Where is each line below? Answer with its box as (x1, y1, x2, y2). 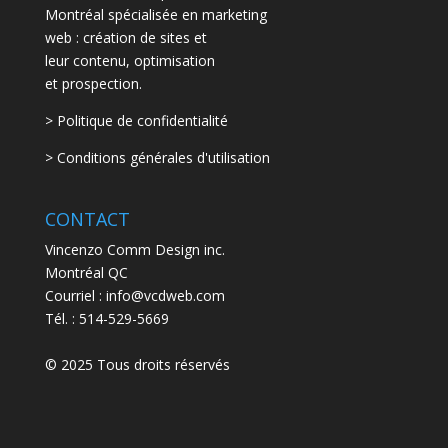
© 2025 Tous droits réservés (44, 355, 230, 375)
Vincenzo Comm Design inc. (44, 240, 225, 260)
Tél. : (44, 309, 79, 329)
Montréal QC (44, 263, 128, 283)
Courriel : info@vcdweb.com (44, 286, 225, 306)
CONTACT (44, 207, 130, 232)
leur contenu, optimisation (44, 51, 215, 71)
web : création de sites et (44, 28, 207, 48)
